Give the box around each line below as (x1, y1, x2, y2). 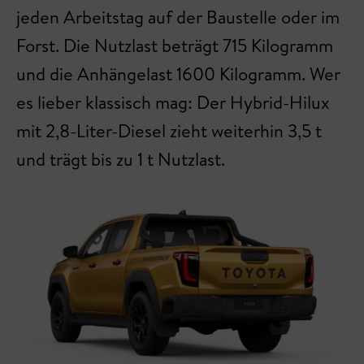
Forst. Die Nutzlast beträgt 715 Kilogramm (16, 33, 333, 58)
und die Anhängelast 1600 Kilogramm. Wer (16, 62, 340, 87)
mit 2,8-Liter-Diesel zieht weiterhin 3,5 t (16, 119, 322, 144)
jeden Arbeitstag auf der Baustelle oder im (16, 5, 340, 30)
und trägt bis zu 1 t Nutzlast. (16, 147, 229, 172)
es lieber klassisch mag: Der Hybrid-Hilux (16, 90, 329, 115)
